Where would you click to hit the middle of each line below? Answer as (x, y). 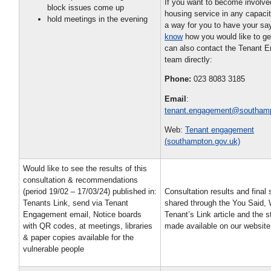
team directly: (188, 60)
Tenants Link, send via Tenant (76, 203)
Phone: (179, 79)
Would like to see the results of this (85, 168)
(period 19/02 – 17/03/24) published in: (90, 191)
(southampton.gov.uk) (202, 141)
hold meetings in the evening (97, 19)
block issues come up (86, 7)
